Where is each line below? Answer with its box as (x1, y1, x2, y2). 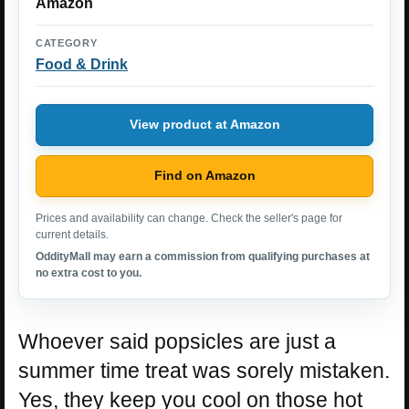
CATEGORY (36, 37, 98, 48)
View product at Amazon (129, 117, 280, 132)
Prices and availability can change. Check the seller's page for (36, 211, 342, 225)
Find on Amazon (153, 168, 256, 184)
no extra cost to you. (36, 266, 142, 279)
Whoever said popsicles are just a (18, 329, 336, 353)
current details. (36, 227, 109, 241)
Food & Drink (36, 56, 128, 72)
